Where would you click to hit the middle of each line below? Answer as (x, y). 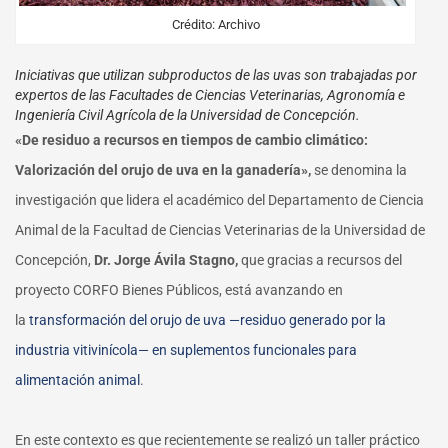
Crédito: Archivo (215, 25)
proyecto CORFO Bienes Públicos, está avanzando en (179, 290)
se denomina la (359, 170)
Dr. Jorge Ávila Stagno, (166, 260)
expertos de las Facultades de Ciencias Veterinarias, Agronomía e (210, 95)
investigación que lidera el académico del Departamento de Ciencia (219, 200)
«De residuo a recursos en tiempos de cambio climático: (191, 140)
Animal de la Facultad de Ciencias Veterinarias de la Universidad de (220, 230)
